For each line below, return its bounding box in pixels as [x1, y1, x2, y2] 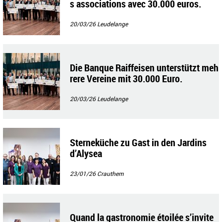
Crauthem [97, 169, 123, 177]
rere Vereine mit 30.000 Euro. [70, 71, 182, 85]
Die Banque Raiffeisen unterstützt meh [70, 60, 219, 74]
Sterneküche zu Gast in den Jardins [70, 135, 207, 149]
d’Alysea [70, 146, 102, 160]
